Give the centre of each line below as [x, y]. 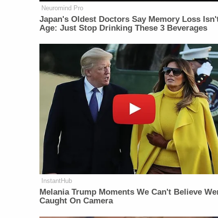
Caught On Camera [76, 201]
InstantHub [57, 181]
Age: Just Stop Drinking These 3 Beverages [124, 28]
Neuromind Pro [63, 8]
